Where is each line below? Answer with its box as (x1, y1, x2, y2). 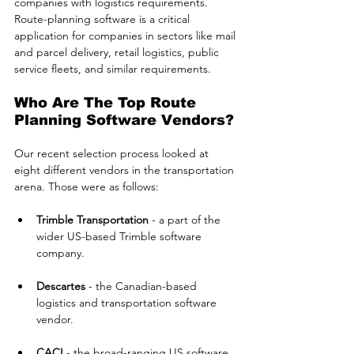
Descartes (36, 279, 85, 294)
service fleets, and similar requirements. (14, 62, 211, 77)
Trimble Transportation (36, 213, 149, 228)
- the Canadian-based (85, 279, 200, 294)
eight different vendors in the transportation (14, 163, 237, 178)
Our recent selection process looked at (14, 146, 212, 161)
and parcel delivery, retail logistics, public (14, 45, 222, 60)
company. (36, 246, 85, 261)
